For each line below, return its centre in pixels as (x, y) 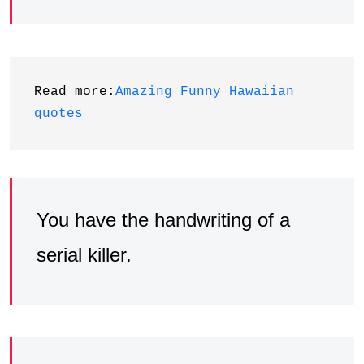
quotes (58, 114)
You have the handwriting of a (163, 220)
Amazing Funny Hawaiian (205, 92)
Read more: (75, 92)
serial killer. (84, 255)
